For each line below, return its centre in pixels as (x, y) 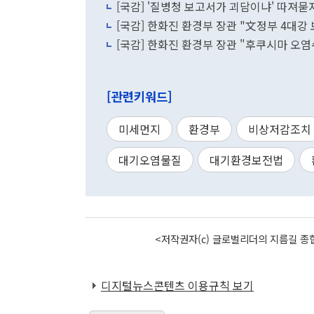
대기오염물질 (150, 160)
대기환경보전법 (246, 160)
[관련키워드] (139, 96)
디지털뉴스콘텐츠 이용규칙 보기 (177, 285)
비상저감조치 (280, 129)
